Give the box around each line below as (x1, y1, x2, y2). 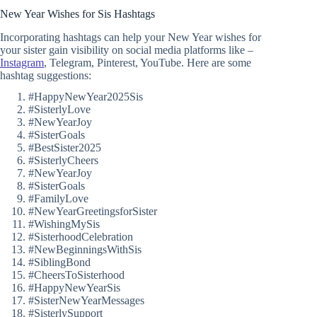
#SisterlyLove (28, 103, 91, 116)
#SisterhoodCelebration (28, 231, 133, 243)
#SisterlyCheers (28, 154, 98, 167)
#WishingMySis (28, 218, 100, 231)
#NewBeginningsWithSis (28, 243, 142, 256)
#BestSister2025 (28, 142, 101, 154)
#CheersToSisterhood (28, 269, 125, 282)
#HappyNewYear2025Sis (28, 91, 143, 103)
